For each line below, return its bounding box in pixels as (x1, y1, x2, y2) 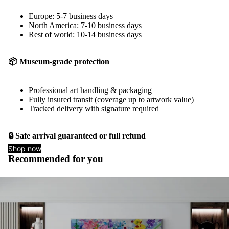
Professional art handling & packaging (29, 85, 152, 95)
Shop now (8, 144, 41, 153)
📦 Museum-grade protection (8, 57, 109, 66)
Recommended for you (8, 153, 103, 164)
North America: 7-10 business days (29, 20, 142, 30)
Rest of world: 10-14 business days (29, 30, 142, 39)
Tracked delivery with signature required (29, 104, 159, 113)
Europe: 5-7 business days (29, 11, 113, 20)
